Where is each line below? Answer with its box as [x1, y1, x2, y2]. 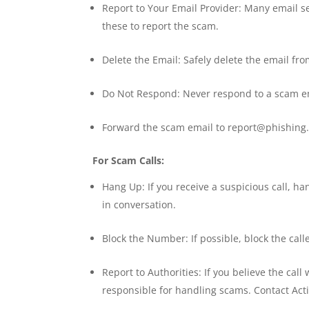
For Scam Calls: [92, 154, 165, 167]
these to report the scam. [102, 19, 219, 32]
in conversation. [102, 198, 177, 211]
